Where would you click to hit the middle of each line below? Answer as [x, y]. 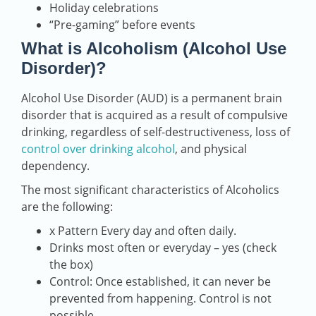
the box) [71, 265]
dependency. [55, 166]
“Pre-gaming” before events [122, 25]
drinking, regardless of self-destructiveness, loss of [156, 132]
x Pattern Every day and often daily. [143, 231]
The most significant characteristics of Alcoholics [150, 190]
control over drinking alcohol [98, 149]
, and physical [211, 149]
